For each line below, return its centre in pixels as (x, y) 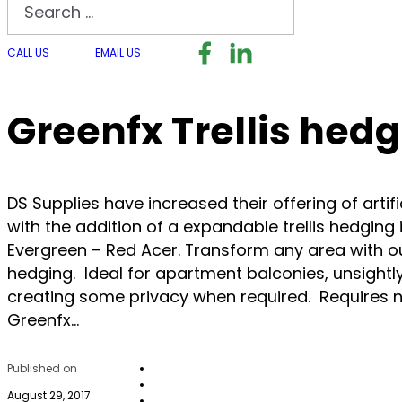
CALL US (28, 52)
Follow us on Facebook (294, 45)
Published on (42, 369)
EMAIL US (118, 52)
